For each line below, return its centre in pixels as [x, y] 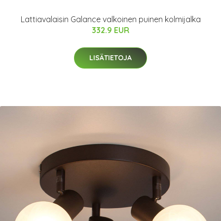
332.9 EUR [110, 30]
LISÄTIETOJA [110, 58]
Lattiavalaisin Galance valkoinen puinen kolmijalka [110, 19]
